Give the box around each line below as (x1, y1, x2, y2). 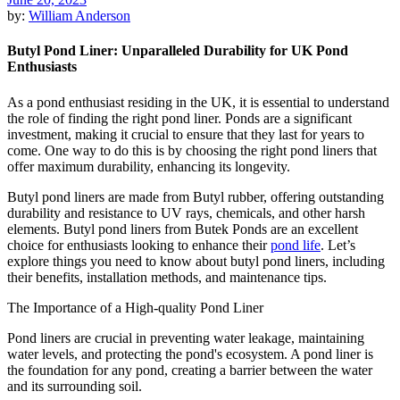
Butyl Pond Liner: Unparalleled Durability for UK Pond (7, 43, 348, 59)
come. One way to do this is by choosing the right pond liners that (7, 142, 377, 158)
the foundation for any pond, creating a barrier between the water (7, 362, 372, 378)
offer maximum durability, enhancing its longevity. (7, 158, 294, 174)
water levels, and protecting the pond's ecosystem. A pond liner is (7, 346, 373, 362)
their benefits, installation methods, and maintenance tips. (7, 269, 330, 285)
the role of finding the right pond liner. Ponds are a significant (7, 110, 352, 126)
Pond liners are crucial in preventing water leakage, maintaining (7, 329, 364, 346)
